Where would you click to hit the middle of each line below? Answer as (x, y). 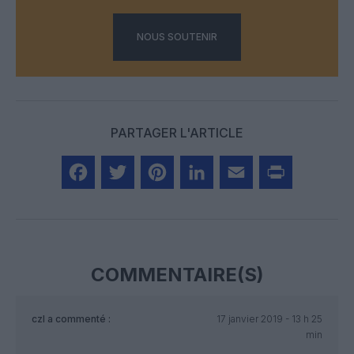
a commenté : (78, 319)
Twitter (122, 206)
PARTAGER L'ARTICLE (177, 133)
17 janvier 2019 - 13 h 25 (269, 319)
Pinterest (167, 206)
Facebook (92, 206)
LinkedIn (205, 206)
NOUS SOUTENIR (177, 37)
